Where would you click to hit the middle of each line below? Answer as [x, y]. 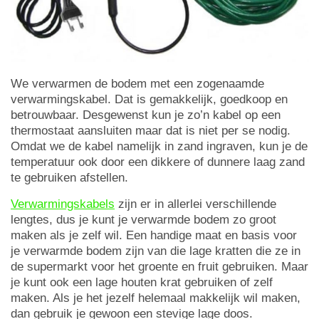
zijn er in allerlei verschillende [195, 204]
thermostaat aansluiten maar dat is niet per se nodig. [151, 131]
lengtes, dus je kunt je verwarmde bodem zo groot [143, 220]
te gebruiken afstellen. [69, 178]
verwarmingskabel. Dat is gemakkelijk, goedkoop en [149, 100]
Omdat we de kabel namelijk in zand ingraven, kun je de [159, 147]
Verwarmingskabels [63, 204]
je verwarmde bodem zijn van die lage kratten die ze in [156, 251]
